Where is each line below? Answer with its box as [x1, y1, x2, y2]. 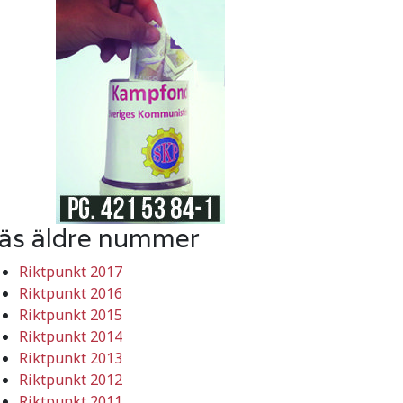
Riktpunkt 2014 [19, 326, 122, 346]
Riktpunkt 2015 [19, 304, 122, 325]
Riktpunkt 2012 [19, 369, 122, 390]
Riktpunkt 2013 [19, 347, 122, 368]
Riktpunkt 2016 [19, 282, 122, 303]
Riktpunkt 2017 [19, 261, 122, 282]
